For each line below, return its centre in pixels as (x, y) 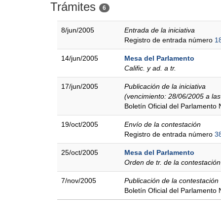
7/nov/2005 (79, 181)
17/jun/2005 (80, 86)
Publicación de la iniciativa (165, 86)
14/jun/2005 (80, 58)
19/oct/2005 (80, 124)
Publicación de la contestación (171, 181)
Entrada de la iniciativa (160, 30)
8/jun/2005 (78, 30)
